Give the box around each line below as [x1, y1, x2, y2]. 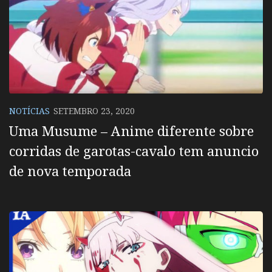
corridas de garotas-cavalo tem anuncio [9, 141, 259, 160]
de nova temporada [9, 161, 131, 180]
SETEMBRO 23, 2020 [53, 104, 135, 117]
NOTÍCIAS [9, 104, 50, 117]
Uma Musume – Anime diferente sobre [9, 121, 254, 140]
